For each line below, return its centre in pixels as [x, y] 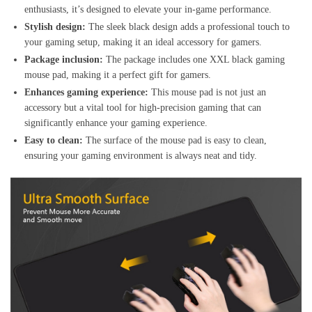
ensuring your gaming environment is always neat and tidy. [141, 156]
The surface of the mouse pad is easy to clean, [175, 141]
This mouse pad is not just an [207, 93]
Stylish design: [55, 27]
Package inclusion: [64, 60]
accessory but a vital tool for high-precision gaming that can [143, 108]
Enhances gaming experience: [86, 93]
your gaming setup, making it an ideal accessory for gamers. [143, 42]
